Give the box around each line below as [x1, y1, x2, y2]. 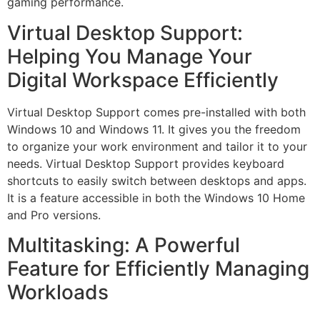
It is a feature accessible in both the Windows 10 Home [7, 190, 305, 205]
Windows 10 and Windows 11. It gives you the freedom [7, 121, 301, 136]
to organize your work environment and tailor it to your [7, 139, 307, 154]
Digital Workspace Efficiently [7, 67, 279, 92]
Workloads [7, 279, 109, 304]
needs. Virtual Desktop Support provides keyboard [7, 156, 284, 171]
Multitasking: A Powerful [7, 232, 240, 257]
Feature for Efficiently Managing [7, 256, 309, 281]
